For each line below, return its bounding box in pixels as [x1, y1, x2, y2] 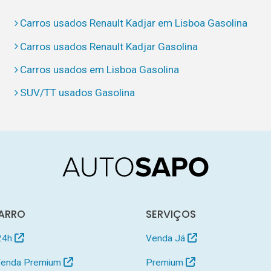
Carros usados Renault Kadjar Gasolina [20, 40, 198, 53]
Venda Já [146, 232, 188, 244]
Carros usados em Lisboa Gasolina [20, 63, 180, 76]
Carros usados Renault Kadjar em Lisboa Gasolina [20, 17, 248, 30]
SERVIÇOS [146, 206, 197, 221]
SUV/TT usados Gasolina [20, 87, 135, 99]
